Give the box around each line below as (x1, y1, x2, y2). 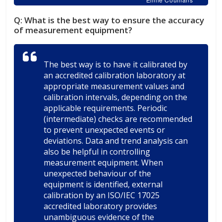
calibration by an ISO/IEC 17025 (44, 189, 160, 201)
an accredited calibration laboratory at (44, 69, 186, 81)
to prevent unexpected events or (44, 124, 166, 135)
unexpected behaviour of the (44, 167, 152, 179)
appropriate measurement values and (44, 80, 185, 92)
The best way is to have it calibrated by (44, 58, 188, 70)
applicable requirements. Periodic (44, 102, 167, 113)
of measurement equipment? (14, 24, 133, 36)
